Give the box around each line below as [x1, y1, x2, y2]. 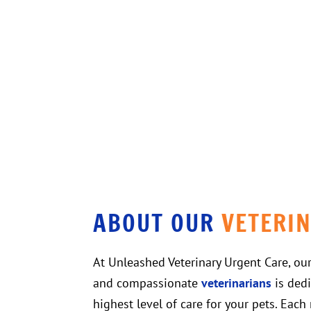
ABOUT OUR [93, 206, 222, 240]
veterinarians [201, 275, 272, 292]
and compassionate [93, 275, 202, 292]
